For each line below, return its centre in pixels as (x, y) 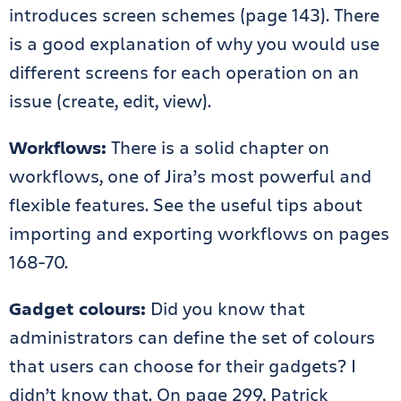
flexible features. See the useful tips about (186, 205)
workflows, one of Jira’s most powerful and (190, 176)
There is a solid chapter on (218, 147)
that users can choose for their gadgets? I (183, 366)
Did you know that (226, 308)
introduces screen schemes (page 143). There (194, 15)
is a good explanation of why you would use (194, 43)
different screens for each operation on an (184, 72)
